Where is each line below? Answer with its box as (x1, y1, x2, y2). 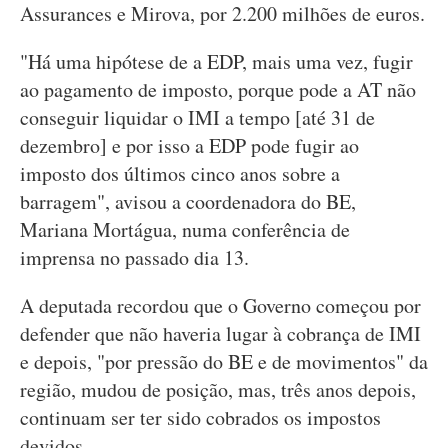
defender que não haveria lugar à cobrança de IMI (20, 320, 421, 347)
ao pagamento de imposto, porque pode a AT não (20, 76, 416, 103)
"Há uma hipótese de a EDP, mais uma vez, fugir (20, 48, 413, 75)
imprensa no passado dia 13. (20, 244, 249, 271)
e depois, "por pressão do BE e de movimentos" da (20, 348, 428, 375)
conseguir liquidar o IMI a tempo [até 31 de (20, 104, 375, 131)
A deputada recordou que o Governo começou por (20, 292, 421, 319)
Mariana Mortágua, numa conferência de (20, 216, 350, 243)
